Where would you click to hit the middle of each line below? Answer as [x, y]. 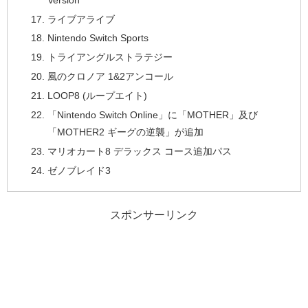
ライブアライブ [81, 19]
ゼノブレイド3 [79, 170]
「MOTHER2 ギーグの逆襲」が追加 [125, 132]
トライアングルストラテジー [110, 57]
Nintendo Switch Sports [98, 38]
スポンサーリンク [154, 214]
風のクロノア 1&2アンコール [110, 77]
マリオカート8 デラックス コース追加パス [139, 151]
